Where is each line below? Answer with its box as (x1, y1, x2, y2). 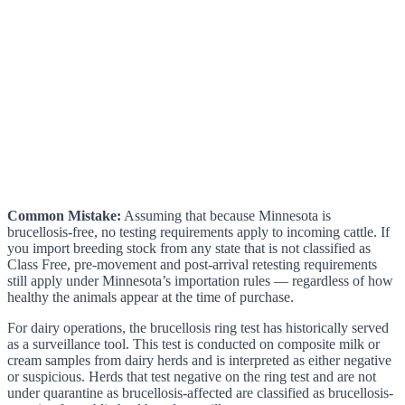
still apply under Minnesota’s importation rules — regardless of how (7, 273, 393, 289)
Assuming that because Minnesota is (121, 208, 331, 224)
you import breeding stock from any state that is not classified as (7, 240, 371, 257)
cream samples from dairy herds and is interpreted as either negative (7, 353, 391, 369)
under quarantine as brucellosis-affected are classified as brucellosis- (7, 385, 393, 401)
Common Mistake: (7, 208, 121, 224)
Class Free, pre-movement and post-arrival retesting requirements (7, 257, 377, 273)
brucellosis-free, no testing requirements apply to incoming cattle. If (7, 224, 390, 240)
